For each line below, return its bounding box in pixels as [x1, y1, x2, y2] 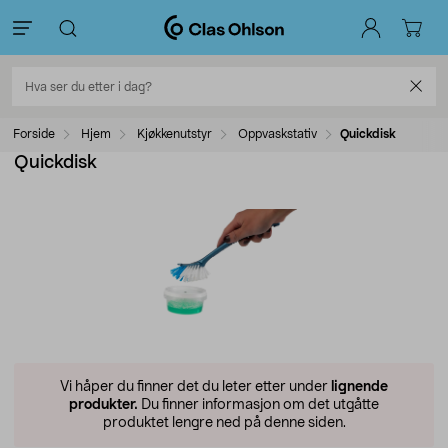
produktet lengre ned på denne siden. [102, 416, 346, 430]
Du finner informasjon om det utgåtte [138, 398, 379, 412]
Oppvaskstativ [238, 128, 317, 140]
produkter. [69, 398, 138, 412]
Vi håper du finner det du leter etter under [60, 380, 331, 394]
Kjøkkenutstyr [137, 128, 212, 140]
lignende [331, 380, 388, 394]
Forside [13, 128, 55, 140]
